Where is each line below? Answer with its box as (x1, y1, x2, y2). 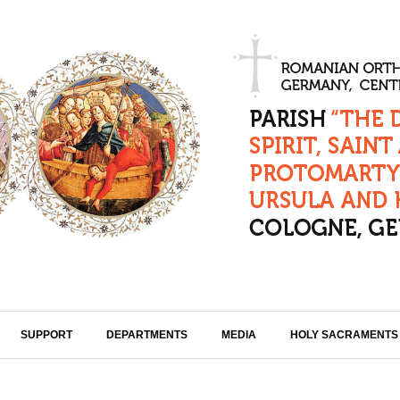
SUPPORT (21, 328, 72, 341)
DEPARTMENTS (106, 328, 187, 341)
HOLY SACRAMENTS (290, 328, 398, 341)
